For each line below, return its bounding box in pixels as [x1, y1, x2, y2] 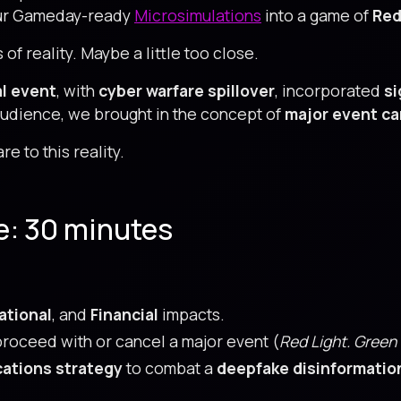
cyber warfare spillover [98, 80, 275, 101]
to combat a [123, 357, 217, 379]
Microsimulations [134, 4, 261, 26]
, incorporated [275, 80, 384, 101]
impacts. [158, 303, 225, 325]
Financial [90, 303, 158, 325]
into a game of [261, 4, 372, 26]
